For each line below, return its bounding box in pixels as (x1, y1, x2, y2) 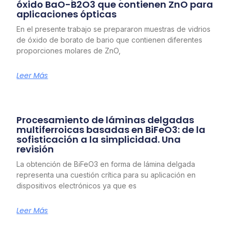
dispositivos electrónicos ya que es (16, 181, 137, 190)
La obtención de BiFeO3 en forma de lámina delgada (16, 160, 196, 169)
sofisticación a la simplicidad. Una (16, 133, 181, 146)
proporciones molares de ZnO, (16, 46, 121, 55)
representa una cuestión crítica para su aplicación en (16, 170, 196, 180)
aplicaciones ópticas (16, 8, 117, 21)
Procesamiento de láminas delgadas (16, 113, 195, 127)
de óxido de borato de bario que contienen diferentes (16, 35, 203, 45)
